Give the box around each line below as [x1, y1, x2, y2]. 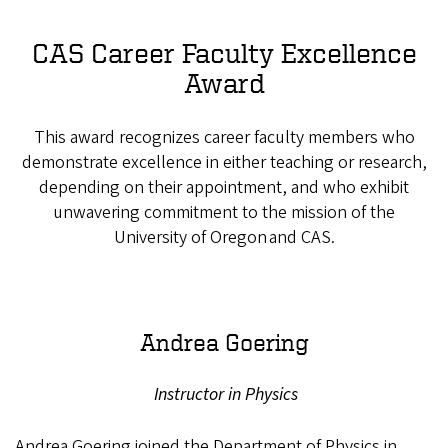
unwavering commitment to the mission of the [53, 200, 395, 226]
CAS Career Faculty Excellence [31, 37, 417, 69]
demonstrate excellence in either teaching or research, [21, 150, 427, 176]
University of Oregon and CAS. [113, 225, 335, 251]
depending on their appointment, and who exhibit [39, 175, 409, 201]
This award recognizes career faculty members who [33, 125, 415, 151]
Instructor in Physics [150, 382, 298, 408]
